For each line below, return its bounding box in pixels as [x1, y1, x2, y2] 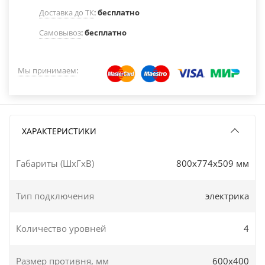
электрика [205, 189, 249, 202]
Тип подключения [16, 189, 94, 202]
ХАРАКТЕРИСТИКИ [22, 125, 96, 137]
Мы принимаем [18, 64, 76, 76]
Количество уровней [16, 222, 106, 234]
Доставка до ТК [39, 7, 94, 18]
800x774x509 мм [176, 157, 249, 169]
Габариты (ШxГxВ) [16, 157, 94, 169]
